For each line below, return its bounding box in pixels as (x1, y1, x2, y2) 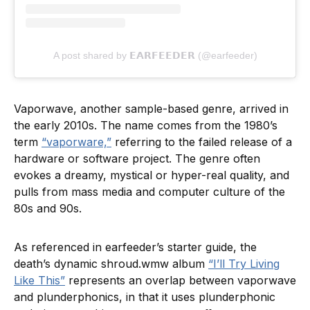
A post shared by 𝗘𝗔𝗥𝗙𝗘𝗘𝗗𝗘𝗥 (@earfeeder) (53, 49, 257, 61)
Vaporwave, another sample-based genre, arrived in (14, 101, 289, 116)
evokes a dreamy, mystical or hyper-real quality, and (14, 167, 289, 182)
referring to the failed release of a (111, 134, 292, 149)
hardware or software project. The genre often (14, 151, 260, 165)
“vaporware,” (42, 134, 111, 149)
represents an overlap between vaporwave (65, 273, 296, 287)
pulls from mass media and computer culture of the (14, 184, 285, 199)
